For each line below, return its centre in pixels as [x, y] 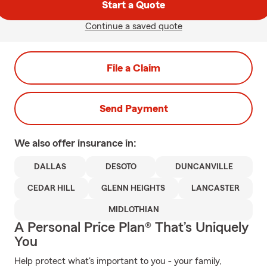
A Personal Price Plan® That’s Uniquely [131, 228]
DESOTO [121, 167]
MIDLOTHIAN [133, 210]
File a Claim [133, 68]
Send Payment [133, 108]
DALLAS [50, 167]
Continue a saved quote [133, 26]
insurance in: [107, 143]
